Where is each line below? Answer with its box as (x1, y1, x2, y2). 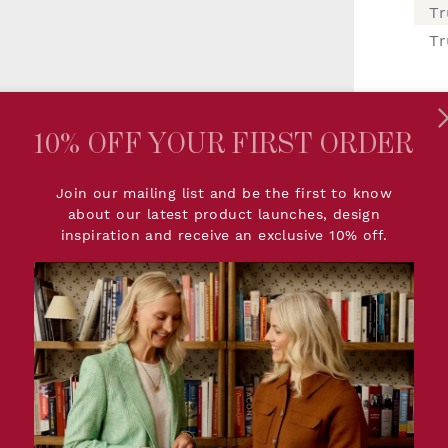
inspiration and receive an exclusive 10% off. (60, 226, 388, 243)
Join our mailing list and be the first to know (55, 184, 393, 201)
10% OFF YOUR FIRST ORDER (34, 129, 414, 160)
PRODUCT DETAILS (235, 370, 441, 395)
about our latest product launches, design (67, 205, 381, 222)
